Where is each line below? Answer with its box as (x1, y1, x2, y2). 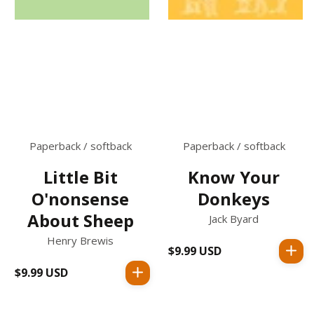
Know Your (188, 165, 280, 189)
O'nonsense (32, 186, 129, 210)
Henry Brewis (47, 233, 114, 247)
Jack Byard (209, 211, 259, 226)
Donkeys (198, 186, 270, 210)
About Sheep (27, 208, 134, 232)
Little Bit (43, 165, 118, 189)
